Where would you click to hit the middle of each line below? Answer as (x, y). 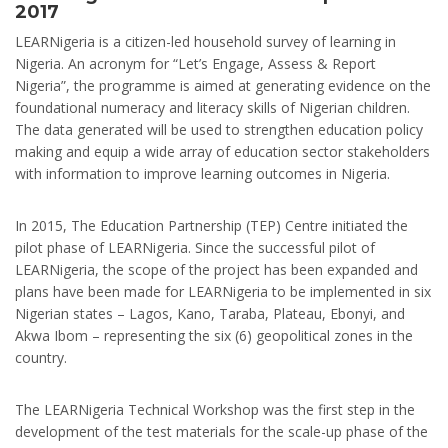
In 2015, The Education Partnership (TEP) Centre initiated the (211, 225)
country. (41, 357)
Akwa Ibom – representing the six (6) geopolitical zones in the (214, 335)
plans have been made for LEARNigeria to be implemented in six (223, 291)
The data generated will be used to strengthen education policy (219, 129)
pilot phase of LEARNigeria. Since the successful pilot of (195, 247)
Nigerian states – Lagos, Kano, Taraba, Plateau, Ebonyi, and (210, 313)
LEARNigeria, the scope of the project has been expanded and (216, 269)
